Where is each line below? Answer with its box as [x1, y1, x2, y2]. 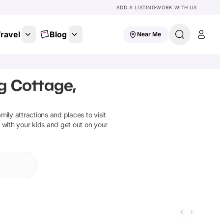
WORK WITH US [156, 4, 196, 10]
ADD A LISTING [116, 4, 155, 10]
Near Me [137, 30, 161, 38]
